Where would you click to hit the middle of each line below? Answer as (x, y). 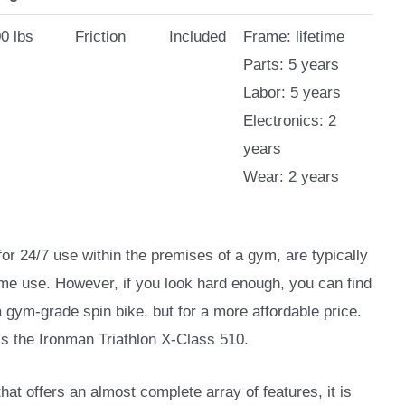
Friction (100, 36)
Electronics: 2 (289, 120)
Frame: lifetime (293, 36)
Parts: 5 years (291, 64)
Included (197, 36)
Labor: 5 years (292, 92)
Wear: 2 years (291, 176)
